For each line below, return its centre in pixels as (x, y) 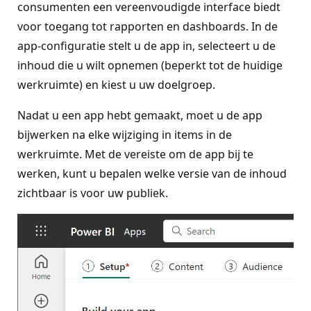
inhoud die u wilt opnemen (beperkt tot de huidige (150, 66)
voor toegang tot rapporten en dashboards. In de (148, 27)
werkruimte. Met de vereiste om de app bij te (135, 154)
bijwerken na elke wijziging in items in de (125, 135)
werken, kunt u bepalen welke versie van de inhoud (152, 174)
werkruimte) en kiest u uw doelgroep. (116, 85)
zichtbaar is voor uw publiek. (93, 193)
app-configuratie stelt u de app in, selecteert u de (146, 46)
